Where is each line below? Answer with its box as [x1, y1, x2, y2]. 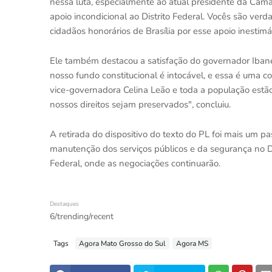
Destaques [50, 200, 79, 208]
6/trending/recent [50, 211, 114, 222]
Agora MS [176, 238, 208, 248]
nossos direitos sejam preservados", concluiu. [50, 98, 231, 110]
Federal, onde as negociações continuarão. [50, 157, 220, 169]
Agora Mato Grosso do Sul [79, 238, 166, 248]
